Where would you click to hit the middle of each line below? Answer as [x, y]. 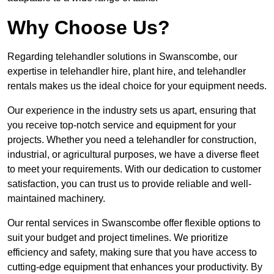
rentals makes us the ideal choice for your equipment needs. [137, 86]
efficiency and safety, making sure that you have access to [132, 253]
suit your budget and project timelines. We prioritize [118, 238]
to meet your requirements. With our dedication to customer [134, 169]
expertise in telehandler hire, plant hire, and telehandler [127, 72]
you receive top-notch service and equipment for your [122, 125]
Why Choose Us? [89, 28]
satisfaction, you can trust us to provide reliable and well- [129, 184]
